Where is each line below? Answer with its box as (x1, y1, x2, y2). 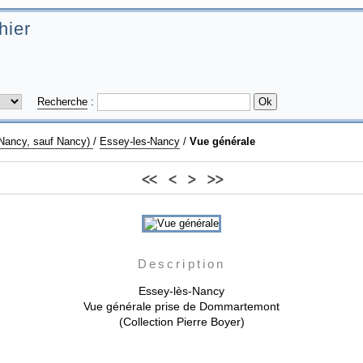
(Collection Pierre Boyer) (118, 315, 245, 328)
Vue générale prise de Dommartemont (83, 300, 280, 313)
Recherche (37, 96, 88, 108)
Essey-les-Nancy (100, 135, 180, 147)
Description (138, 257, 225, 271)
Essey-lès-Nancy (139, 284, 224, 297)
